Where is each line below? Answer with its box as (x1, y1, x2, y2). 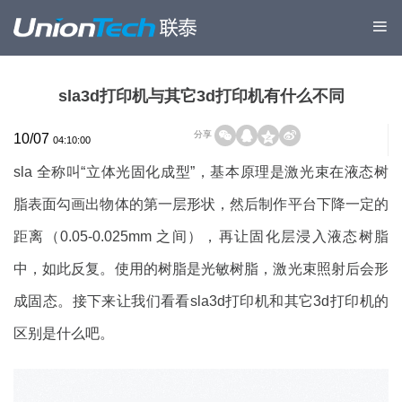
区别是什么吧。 (13, 326, 114, 341)
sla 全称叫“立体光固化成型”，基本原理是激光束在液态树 (13, 164, 389, 179)
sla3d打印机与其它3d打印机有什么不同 (57, 87, 345, 105)
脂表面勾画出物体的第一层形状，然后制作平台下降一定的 (13, 197, 389, 212)
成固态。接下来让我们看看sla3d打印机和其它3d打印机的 (13, 293, 389, 309)
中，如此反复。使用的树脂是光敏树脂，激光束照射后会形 (13, 261, 389, 276)
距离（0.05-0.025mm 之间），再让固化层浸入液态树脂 (13, 229, 389, 244)
